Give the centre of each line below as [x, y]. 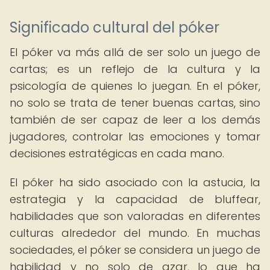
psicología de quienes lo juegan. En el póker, [135, 86]
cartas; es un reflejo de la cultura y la [135, 69]
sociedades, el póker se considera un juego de [135, 250]
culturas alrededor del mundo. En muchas [135, 233]
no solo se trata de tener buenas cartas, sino [135, 103]
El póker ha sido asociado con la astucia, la [135, 182]
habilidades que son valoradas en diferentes [135, 216]
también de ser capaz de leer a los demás [135, 120]
